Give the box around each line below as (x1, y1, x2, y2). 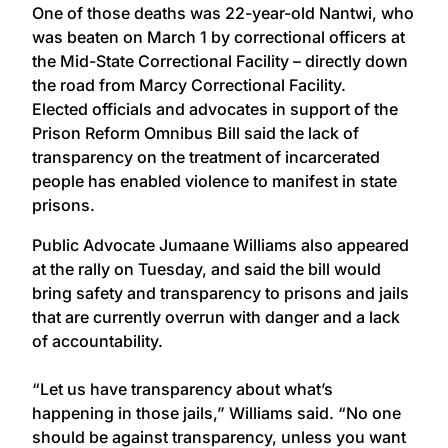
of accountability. (32, 330, 163, 351)
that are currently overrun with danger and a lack (32, 306, 400, 327)
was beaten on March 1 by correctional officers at (32, 26, 405, 47)
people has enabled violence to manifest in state (32, 170, 397, 191)
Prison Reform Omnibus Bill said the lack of (32, 122, 359, 143)
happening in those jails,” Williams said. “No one (32, 402, 401, 423)
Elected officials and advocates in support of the (32, 98, 398, 119)
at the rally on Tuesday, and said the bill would (32, 258, 381, 279)
